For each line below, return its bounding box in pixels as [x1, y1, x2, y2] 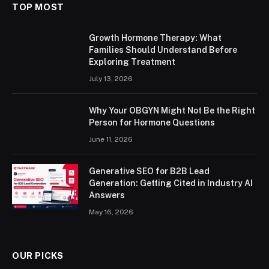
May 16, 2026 [89, 207, 133, 216]
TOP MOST [12, 1, 64, 12]
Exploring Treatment [89, 56, 175, 67]
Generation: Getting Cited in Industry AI [89, 178, 253, 188]
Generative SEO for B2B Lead [89, 166, 210, 176]
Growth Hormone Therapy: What [89, 32, 222, 43]
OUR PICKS [12, 250, 64, 261]
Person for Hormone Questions [89, 117, 215, 127]
